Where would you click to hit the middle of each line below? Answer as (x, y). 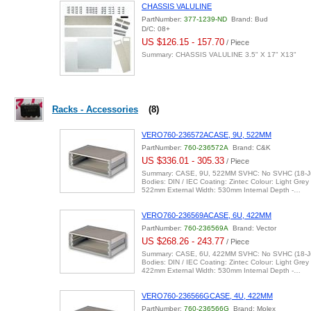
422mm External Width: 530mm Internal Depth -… (221, 270)
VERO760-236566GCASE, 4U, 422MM (207, 296)
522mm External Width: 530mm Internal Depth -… (221, 190)
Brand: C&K (250, 148)
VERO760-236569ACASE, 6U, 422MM (207, 215)
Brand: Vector (252, 228)
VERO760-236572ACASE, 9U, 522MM (207, 135)
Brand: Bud (247, 19)
